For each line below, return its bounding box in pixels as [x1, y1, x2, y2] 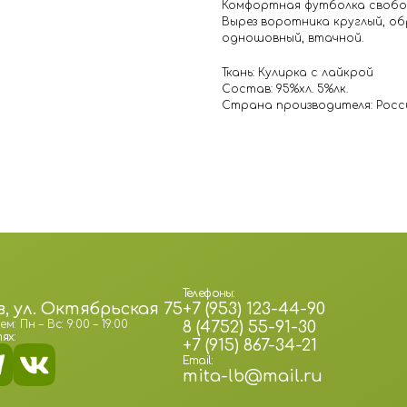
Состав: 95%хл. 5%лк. [222, 83, 348, 96]
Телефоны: [182, 287, 235, 300]
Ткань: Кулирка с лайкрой [222, 66, 373, 80]
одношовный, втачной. [222, 32, 363, 45]
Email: [182, 354, 213, 367]
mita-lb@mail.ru [182, 367, 323, 385]
